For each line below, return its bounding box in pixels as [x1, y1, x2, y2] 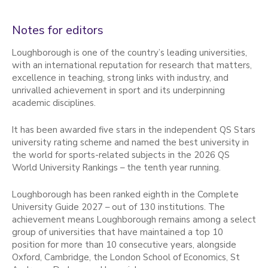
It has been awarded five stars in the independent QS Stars [12, 123, 255, 136]
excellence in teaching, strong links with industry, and [12, 71, 229, 84]
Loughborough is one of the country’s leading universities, [12, 46, 247, 59]
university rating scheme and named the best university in [12, 136, 249, 148]
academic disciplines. [12, 96, 98, 109]
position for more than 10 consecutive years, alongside [12, 238, 236, 251]
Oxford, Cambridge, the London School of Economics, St [12, 251, 240, 263]
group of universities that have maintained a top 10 [12, 226, 223, 238]
